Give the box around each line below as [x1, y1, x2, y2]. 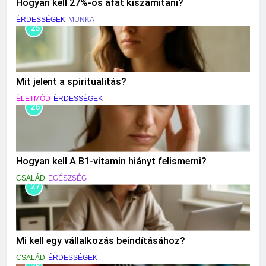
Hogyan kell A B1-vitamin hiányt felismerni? [16, 156, 207, 167]
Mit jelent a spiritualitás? [16, 76, 126, 88]
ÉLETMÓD [16, 94, 50, 103]
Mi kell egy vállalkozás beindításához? [16, 235, 185, 246]
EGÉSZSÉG [48, 174, 87, 183]
